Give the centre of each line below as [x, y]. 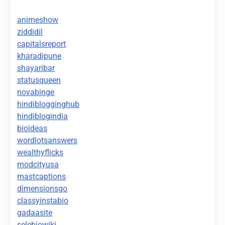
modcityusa [38, 165]
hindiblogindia [42, 117]
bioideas [32, 129]
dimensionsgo [42, 189]
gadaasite [35, 213]
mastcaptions [41, 177]
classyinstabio [43, 201]
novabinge [36, 92]
